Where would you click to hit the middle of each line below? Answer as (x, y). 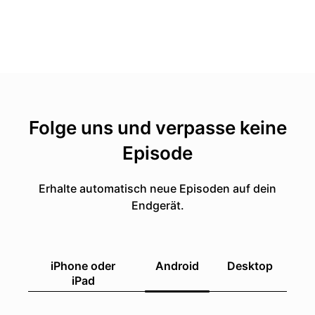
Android (177, 266)
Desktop (250, 266)
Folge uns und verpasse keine (157, 128)
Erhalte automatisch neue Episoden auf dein (157, 188)
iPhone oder (83, 266)
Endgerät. (157, 205)
